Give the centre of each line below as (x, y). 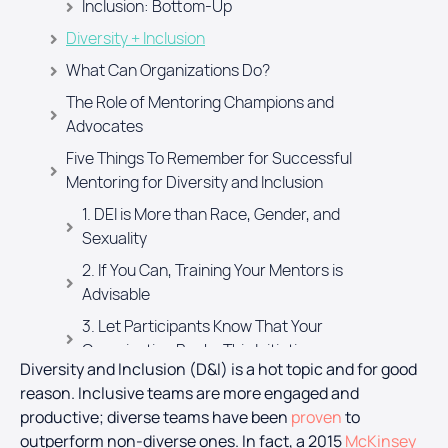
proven (316, 417)
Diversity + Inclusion (135, 39)
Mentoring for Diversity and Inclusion (194, 183)
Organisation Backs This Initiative (198, 351)
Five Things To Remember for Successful (209, 159)
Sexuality (114, 239)
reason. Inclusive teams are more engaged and (189, 393)
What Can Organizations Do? (168, 71)
